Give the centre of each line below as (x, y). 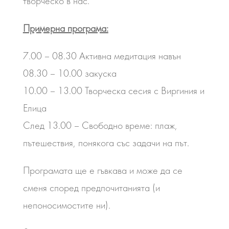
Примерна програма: (65, 28)
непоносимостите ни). (66, 205)
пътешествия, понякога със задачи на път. (106, 143)
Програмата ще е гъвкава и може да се (102, 170)
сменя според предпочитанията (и (91, 188)
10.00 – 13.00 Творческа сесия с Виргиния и (113, 90)
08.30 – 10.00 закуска (70, 73)
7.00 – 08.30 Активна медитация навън (102, 56)
